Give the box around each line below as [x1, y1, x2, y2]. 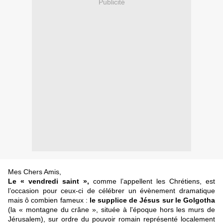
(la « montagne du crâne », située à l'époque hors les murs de [8, 206, 215, 214]
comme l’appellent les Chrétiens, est [89, 177, 215, 186]
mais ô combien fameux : [8, 196, 90, 205]
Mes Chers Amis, [8, 168, 61, 176]
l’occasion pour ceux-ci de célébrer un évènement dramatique [8, 187, 215, 195]
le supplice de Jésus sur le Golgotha [89, 196, 216, 205]
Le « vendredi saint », [8, 177, 89, 186]
